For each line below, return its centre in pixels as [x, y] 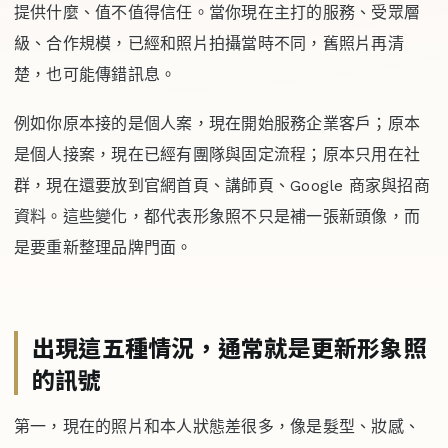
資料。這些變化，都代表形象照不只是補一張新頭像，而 [217, 217]
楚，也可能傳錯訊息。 [95, 75]
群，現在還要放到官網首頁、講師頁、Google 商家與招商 [222, 186]
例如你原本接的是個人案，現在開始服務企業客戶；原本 [217, 124]
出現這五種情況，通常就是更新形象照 [229, 347]
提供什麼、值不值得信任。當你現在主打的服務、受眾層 [217, 13]
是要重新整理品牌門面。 [103, 248]
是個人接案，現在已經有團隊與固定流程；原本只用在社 [217, 155]
